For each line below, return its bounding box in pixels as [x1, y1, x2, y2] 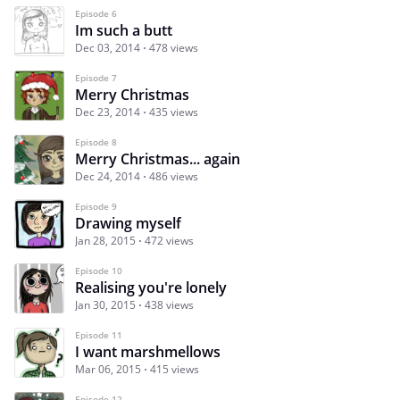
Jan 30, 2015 [75, 297, 136, 313]
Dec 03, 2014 [75, 40, 140, 56]
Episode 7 [75, 71, 117, 85]
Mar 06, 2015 [75, 362, 141, 378]
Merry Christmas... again [75, 149, 240, 170]
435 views [149, 104, 198, 121]
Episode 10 [75, 264, 122, 278]
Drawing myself [75, 213, 181, 234]
